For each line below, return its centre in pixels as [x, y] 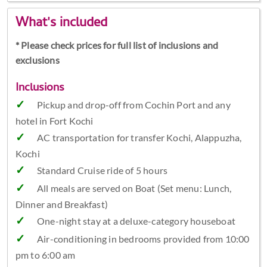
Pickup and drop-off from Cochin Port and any [133, 105]
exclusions [37, 60]
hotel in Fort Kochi [54, 121]
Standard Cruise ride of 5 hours [102, 170]
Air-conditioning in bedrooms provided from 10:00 [143, 239]
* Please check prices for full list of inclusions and [117, 45]
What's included [61, 24]
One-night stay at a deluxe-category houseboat [136, 221]
